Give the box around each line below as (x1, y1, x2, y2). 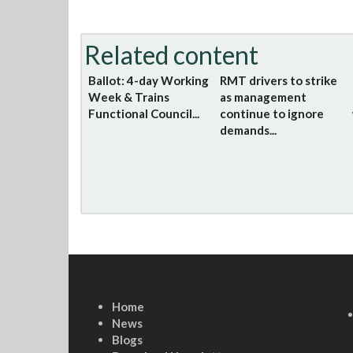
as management (220, 89, 307, 104)
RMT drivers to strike (220, 72, 338, 87)
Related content (84, 39, 258, 70)
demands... (220, 122, 277, 137)
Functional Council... (88, 106, 199, 121)
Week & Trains (88, 89, 169, 104)
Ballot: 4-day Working (88, 72, 209, 87)
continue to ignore (220, 106, 325, 121)
